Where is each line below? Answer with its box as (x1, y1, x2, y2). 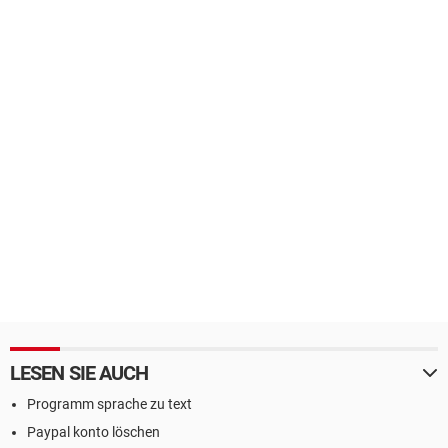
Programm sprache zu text (27, 396, 192, 412)
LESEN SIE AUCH (10, 361, 149, 385)
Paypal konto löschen (27, 424, 160, 440)
